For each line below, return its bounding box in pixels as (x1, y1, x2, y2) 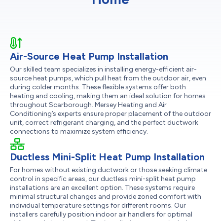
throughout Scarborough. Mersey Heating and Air (10, 100, 167, 109)
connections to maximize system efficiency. (10, 127, 148, 136)
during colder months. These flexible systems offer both (10, 82, 186, 91)
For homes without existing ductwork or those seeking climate (10, 165, 207, 174)
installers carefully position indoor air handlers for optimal (10, 210, 192, 219)
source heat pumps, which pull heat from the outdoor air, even (10, 74, 206, 82)
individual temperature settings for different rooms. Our (10, 201, 186, 210)
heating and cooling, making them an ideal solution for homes (10, 91, 206, 100)
